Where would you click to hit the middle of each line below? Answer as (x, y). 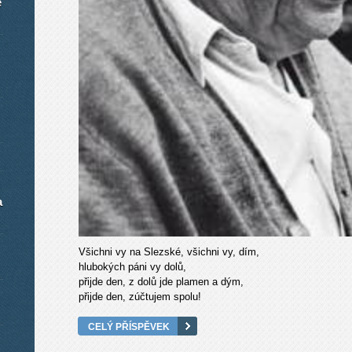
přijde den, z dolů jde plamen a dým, (161, 282)
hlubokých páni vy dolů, (132, 267)
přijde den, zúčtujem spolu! (140, 297)
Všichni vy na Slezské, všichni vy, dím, (169, 252)
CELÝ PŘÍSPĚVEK (129, 327)
